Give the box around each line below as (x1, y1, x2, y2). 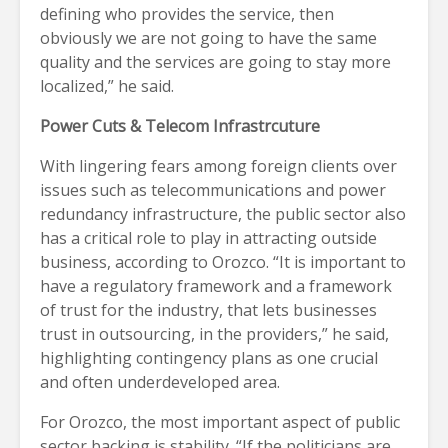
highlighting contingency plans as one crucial (40, 346, 378, 369)
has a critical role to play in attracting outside (40, 226, 377, 249)
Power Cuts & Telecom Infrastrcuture (40, 114, 320, 137)
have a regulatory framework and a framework (40, 274, 392, 297)
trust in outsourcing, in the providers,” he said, (40, 322, 389, 345)
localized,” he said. (40, 74, 174, 97)
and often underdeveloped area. (40, 370, 280, 393)
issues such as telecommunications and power (40, 178, 386, 201)
